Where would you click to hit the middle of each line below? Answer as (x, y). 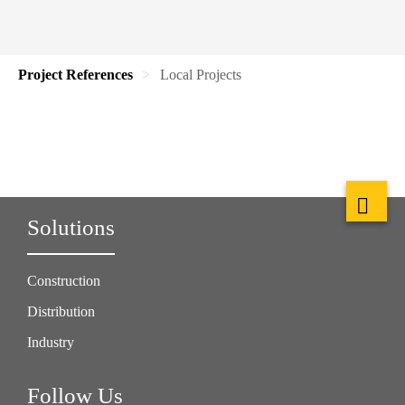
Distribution (61, 311)
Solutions (71, 227)
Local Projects (201, 75)
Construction (64, 281)
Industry (51, 342)
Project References (75, 75)
